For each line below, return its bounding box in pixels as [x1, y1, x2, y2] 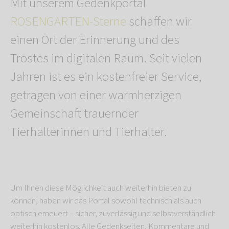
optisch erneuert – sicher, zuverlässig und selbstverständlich [10, 207, 216, 220]
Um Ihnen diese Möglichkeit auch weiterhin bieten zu [10, 181, 191, 194]
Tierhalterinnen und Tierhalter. [10, 122, 167, 141]
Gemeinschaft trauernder [10, 104, 139, 123]
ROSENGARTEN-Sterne [10, 12, 126, 31]
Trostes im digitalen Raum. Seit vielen [10, 49, 202, 67]
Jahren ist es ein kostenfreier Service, [10, 67, 201, 86]
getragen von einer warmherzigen [10, 85, 181, 104]
